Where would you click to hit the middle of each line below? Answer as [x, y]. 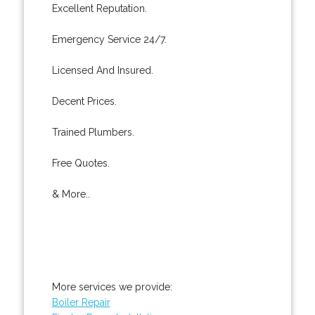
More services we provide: [112, 287]
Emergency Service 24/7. [109, 39]
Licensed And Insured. [102, 70]
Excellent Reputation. [99, 8]
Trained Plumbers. [93, 132]
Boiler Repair [81, 302]
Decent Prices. [84, 101]
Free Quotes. [81, 163]
